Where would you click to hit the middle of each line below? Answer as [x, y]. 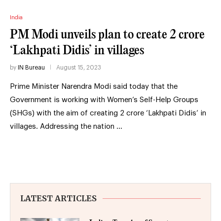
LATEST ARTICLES [58, 198]
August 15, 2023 [79, 67]
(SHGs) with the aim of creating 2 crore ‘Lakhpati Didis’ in [108, 113]
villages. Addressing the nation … [66, 126]
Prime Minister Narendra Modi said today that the [94, 86]
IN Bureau [31, 67]
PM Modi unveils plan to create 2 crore [107, 35]
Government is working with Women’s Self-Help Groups [104, 100]
